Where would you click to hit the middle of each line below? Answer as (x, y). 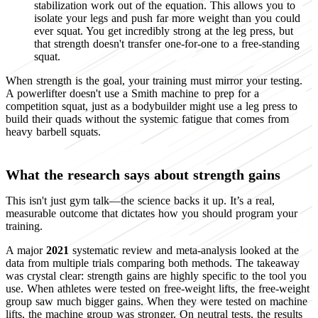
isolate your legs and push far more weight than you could (167, 18)
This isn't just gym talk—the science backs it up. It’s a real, (140, 200)
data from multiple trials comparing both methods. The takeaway (153, 263)
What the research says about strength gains (143, 174)
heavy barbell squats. (53, 131)
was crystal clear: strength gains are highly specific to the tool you (156, 275)
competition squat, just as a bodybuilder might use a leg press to (152, 106)
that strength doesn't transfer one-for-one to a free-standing (167, 43)
